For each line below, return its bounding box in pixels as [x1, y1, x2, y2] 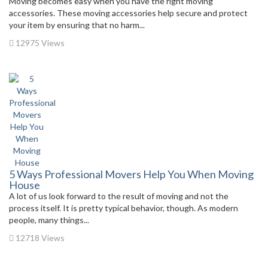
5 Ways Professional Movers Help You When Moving [9, 167, 254, 181]
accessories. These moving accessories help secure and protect [9, 8, 248, 18]
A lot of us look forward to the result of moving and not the [9, 191, 229, 201]
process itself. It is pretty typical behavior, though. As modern [9, 203, 238, 213]
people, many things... [9, 215, 89, 225]
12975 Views [14, 38, 65, 48]
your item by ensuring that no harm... [9, 20, 145, 30]
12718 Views [14, 233, 65, 243]
